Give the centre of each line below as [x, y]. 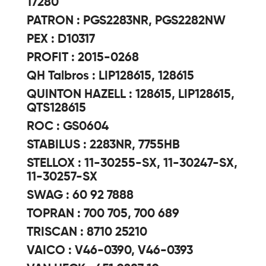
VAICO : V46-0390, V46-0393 [110, 251]
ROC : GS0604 [68, 127]
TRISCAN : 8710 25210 [87, 232]
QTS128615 [56, 108]
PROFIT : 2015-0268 [83, 58]
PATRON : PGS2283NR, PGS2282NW [126, 21]
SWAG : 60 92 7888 [80, 196]
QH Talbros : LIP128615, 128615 [110, 76]
